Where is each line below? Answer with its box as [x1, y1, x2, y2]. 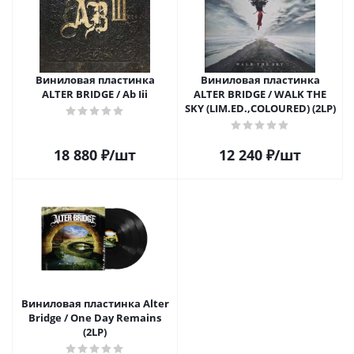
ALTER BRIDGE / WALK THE [194, 87, 326, 101]
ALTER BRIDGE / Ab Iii [42, 87, 148, 101]
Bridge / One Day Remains [28, 311, 161, 325]
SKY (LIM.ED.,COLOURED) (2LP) [184, 101, 336, 115]
